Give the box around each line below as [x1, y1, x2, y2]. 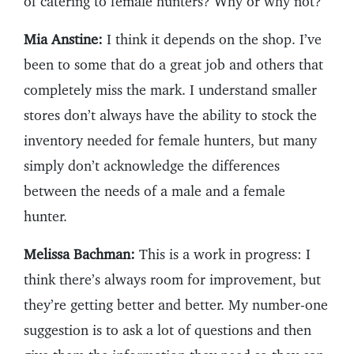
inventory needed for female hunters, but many [24, 132, 317, 149]
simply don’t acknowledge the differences [24, 157, 280, 175]
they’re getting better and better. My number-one [24, 296, 328, 314]
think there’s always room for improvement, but [24, 271, 321, 288]
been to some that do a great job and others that [24, 56, 323, 73]
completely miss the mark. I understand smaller [24, 81, 317, 99]
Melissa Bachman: [24, 246, 135, 263]
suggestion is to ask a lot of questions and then [24, 322, 311, 339]
